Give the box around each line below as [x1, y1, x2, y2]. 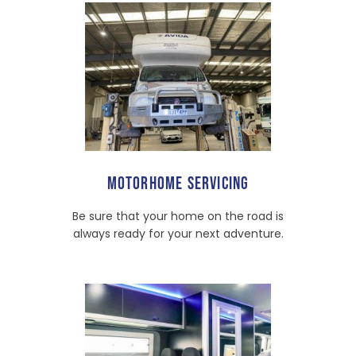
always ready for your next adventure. [72, 225, 284, 242]
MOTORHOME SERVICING [106, 172, 250, 195]
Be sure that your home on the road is [72, 207, 284, 224]
